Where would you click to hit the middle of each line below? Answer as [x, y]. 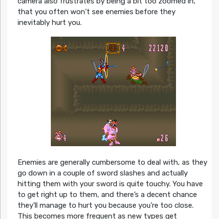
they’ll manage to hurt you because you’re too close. [105, 206]
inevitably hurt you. [49, 22]
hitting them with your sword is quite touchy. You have [110, 184]
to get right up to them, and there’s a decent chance [107, 195]
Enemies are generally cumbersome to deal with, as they [112, 163]
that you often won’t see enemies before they [96, 11]
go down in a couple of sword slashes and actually [102, 173]
